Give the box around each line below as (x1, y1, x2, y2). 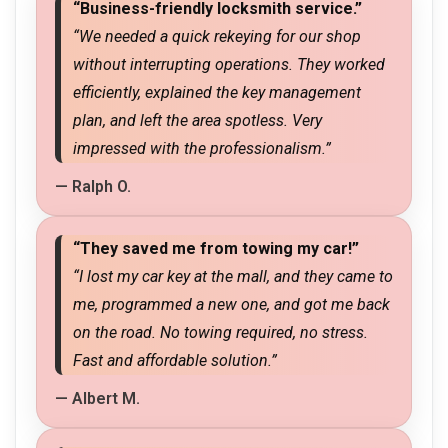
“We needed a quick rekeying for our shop (73, 27, 361, 47)
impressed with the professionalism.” (73, 139, 331, 159)
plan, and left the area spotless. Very (73, 111, 322, 131)
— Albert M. (55, 389, 140, 409)
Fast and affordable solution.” (73, 351, 277, 371)
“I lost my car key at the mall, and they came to (73, 267, 393, 287)
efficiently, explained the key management (73, 83, 361, 103)
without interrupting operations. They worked (73, 55, 385, 75)
